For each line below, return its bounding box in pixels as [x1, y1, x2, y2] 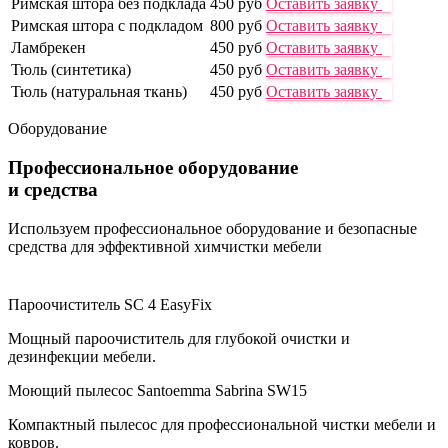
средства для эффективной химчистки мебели [8, 237, 322, 255]
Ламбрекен [11, 39, 86, 57]
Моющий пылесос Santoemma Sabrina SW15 [8, 381, 307, 399]
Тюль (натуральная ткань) [11, 83, 187, 101]
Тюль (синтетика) [11, 61, 131, 79]
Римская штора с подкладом [11, 17, 203, 35]
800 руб [210, 17, 262, 35]
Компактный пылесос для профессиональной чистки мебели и [8, 415, 436, 433]
